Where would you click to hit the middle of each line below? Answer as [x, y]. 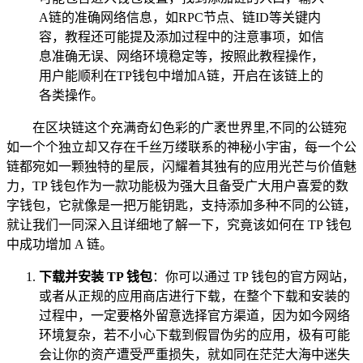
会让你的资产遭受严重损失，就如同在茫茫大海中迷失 [194, 354]
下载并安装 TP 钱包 [96, 276]
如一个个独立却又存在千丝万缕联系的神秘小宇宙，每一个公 [181, 147]
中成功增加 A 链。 [60, 244]
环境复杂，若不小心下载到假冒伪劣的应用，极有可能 [194, 335]
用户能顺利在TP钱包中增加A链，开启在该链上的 [181, 75]
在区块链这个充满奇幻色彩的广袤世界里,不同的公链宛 [190, 127]
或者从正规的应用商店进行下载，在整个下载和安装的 [194, 296]
